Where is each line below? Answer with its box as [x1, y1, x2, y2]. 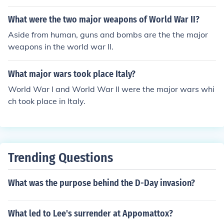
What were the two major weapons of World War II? [8, 14, 199, 25]
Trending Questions [8, 150, 113, 165]
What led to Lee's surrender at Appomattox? [8, 208, 173, 219]
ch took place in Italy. [8, 96, 85, 106]
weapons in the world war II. [8, 41, 113, 51]
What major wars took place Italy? [8, 68, 135, 79]
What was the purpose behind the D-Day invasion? [8, 177, 195, 188]
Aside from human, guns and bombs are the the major [8, 29, 208, 39]
